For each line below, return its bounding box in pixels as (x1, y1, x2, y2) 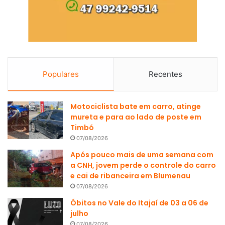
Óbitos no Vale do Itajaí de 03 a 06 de (70, 198, 208, 208)
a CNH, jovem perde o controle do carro (70, 160, 216, 171)
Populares (43, 69, 79, 79)
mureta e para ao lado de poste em (70, 112, 201, 123)
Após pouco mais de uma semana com (70, 150, 213, 160)
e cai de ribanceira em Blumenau (70, 171, 190, 181)
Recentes (149, 69, 182, 79)
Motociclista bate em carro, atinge (70, 101, 201, 112)
